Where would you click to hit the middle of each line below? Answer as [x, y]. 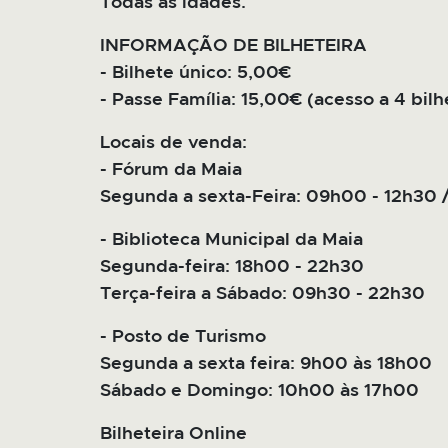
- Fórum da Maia [171, 170]
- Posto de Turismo [183, 337]
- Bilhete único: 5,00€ [195, 73]
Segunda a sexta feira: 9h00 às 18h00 [266, 364]
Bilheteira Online [173, 434]
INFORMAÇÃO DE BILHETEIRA [233, 46]
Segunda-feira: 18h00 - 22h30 [232, 267]
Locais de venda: [173, 143]
